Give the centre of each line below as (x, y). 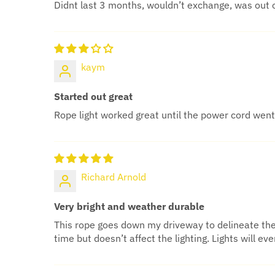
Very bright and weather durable (129, 206)
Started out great (93, 96)
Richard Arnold (114, 176)
